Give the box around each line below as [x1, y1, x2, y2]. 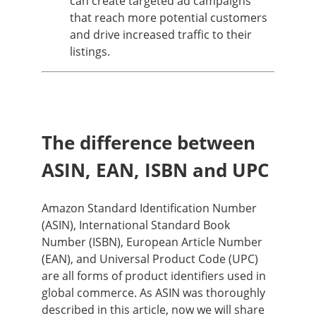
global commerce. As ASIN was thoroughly [42, 284, 265, 300]
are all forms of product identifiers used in [42, 267, 266, 284]
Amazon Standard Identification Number [42, 200, 257, 216]
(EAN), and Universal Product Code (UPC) [42, 250, 258, 267]
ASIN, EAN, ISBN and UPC [42, 157, 269, 183]
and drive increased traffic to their [70, 27, 252, 43]
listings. [70, 44, 110, 60]
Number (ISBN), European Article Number [42, 233, 262, 250]
